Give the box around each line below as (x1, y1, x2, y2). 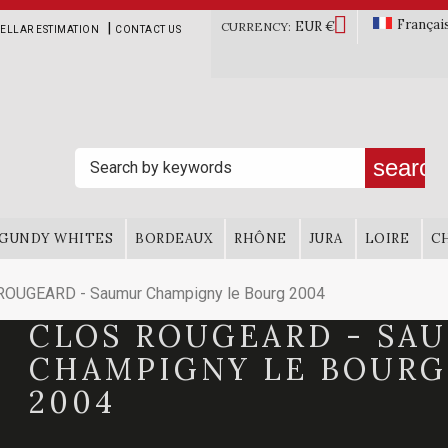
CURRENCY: (221, 19, 291, 34)
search (373, 154, 445, 181)
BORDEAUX (135, 230, 212, 247)
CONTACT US (115, 24, 181, 35)
